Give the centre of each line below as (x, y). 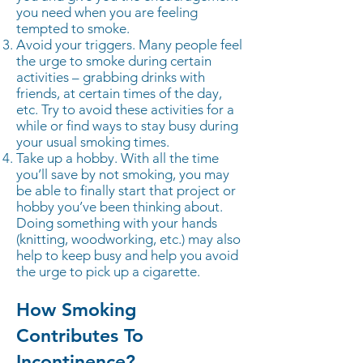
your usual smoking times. (93, 142)
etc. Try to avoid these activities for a (125, 109)
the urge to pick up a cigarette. (108, 271)
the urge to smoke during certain (114, 61)
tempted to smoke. (73, 28)
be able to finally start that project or (126, 190)
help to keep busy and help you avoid (127, 255)
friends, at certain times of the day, (119, 93)
